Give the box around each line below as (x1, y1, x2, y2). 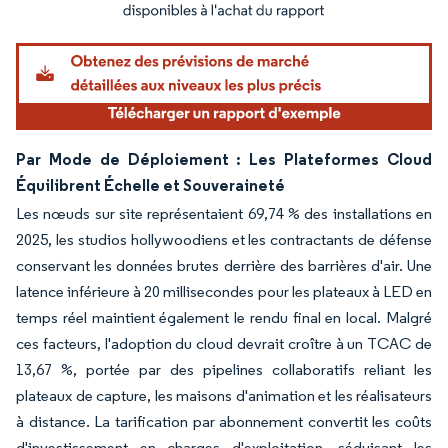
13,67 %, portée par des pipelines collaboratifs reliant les (16, 359, 432, 379)
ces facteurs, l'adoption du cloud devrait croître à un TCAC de (16, 333, 432, 353)
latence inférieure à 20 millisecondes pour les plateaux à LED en (16, 281, 432, 301)
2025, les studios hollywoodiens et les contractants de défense (16, 229, 432, 249)
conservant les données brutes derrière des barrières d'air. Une (16, 255, 432, 275)
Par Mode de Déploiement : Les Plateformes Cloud (16, 148, 432, 169)
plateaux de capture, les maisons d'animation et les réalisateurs (16, 385, 432, 405)
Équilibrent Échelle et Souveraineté (16, 174, 285, 195)
